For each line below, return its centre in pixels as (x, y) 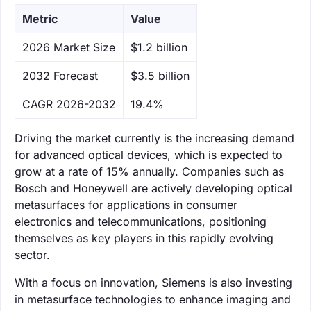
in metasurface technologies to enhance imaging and (153, 299)
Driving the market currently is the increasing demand (154, 138)
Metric (40, 18)
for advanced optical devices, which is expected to (149, 154)
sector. (32, 254)
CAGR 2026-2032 (69, 104)
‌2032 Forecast (60, 75)
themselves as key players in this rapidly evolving (144, 238)
